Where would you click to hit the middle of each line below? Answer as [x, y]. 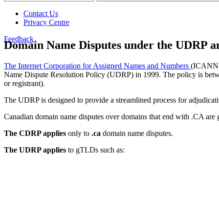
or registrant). [25, 83]
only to [79, 133]
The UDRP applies [35, 150]
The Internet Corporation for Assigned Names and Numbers [97, 66]
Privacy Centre [46, 22]
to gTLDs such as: [95, 150]
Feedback [19, 39]
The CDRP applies [35, 133]
